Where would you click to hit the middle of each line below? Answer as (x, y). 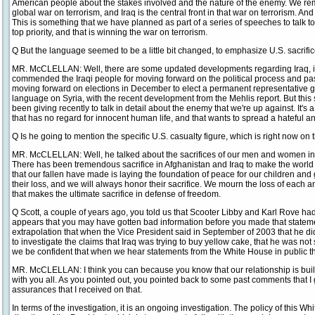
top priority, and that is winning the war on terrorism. (110, 32)
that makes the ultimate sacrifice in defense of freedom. (116, 194)
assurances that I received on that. (77, 290)
